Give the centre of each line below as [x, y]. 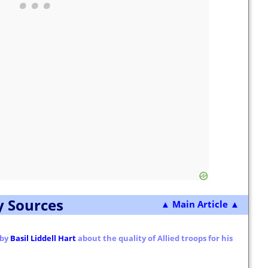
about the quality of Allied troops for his [154, 238]
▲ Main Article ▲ [200, 204]
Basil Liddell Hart [43, 238]
